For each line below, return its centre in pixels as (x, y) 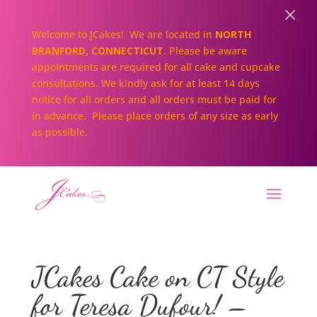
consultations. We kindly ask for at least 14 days (145, 83)
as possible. (61, 132)
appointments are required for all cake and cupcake (156, 67)
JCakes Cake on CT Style (157, 277)
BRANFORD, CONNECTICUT (97, 51)
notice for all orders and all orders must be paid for (154, 99)
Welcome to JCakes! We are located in (123, 34)
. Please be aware (205, 51)
